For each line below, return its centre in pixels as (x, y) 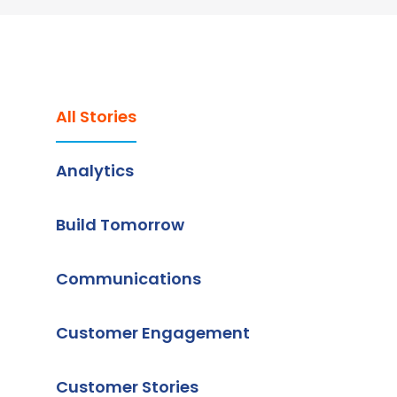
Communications (128, 279)
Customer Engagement (153, 333)
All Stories (96, 117)
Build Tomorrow (120, 225)
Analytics (95, 171)
